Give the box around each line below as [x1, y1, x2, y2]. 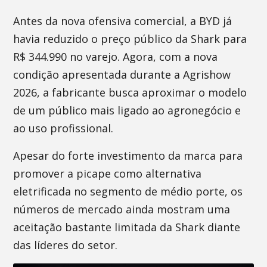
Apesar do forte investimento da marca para [13, 148, 243, 163]
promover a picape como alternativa [13, 166, 202, 181]
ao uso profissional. [13, 121, 114, 135]
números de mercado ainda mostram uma [13, 202, 231, 216]
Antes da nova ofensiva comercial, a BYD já [13, 14, 232, 28]
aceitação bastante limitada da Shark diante [13, 220, 241, 234]
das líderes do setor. [13, 238, 118, 252]
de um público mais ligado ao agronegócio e [13, 103, 241, 117]
